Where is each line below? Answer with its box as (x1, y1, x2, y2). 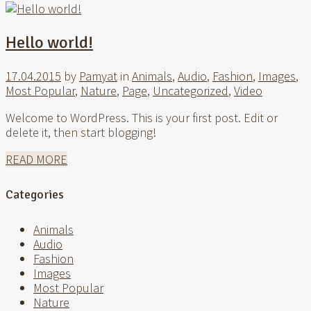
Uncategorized (153, 82, 228, 99)
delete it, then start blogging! (6, 124, 162, 140)
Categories (6, 186, 64, 202)
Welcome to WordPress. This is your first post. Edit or (6, 109, 278, 126)
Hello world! (6, 31, 93, 53)
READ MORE (6, 151, 67, 167)
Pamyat (79, 67, 117, 84)
